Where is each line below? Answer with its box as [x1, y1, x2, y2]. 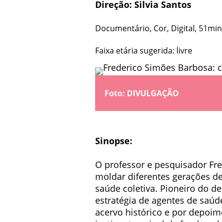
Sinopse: [95, 134, 132, 147]
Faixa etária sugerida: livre [95, 45, 192, 56]
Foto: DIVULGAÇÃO [105, 87, 179, 99]
